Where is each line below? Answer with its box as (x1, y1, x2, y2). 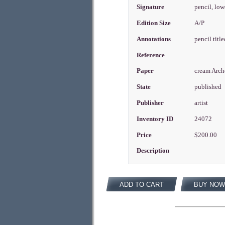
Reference (137, 51, 165, 59)
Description (137, 147, 170, 155)
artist (194, 99, 210, 106)
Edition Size (137, 20, 171, 27)
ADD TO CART (120, 181, 164, 189)
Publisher (137, 99, 164, 106)
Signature (137, 4, 165, 11)
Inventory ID (137, 115, 174, 123)
